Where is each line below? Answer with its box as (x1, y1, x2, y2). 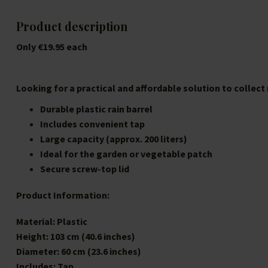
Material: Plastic (16, 215, 87, 228)
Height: (16, 230, 50, 243)
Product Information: (16, 188, 109, 201)
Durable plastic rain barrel (40, 102, 153, 115)
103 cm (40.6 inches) (50, 230, 135, 243)
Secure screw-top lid (40, 162, 129, 175)
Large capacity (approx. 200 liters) (40, 132, 187, 145)
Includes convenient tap (40, 117, 145, 130)
